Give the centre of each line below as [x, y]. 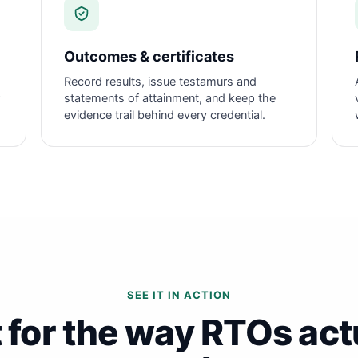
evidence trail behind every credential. [165, 115]
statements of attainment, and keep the [170, 98]
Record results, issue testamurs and [161, 82]
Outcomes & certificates [149, 56]
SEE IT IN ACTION [179, 295]
